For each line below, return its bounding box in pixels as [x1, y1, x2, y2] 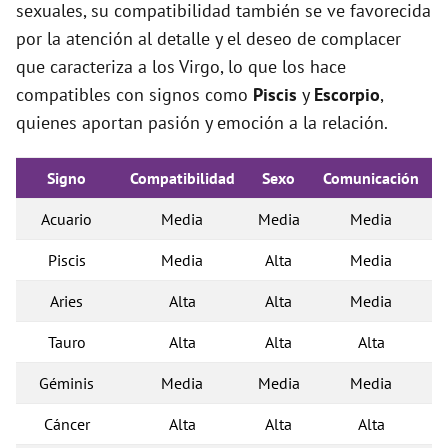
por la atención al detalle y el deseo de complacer [16, 27, 401, 50]
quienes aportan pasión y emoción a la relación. [16, 111, 388, 134]
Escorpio [314, 83, 380, 106]
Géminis [39, 373, 94, 393]
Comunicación [323, 168, 419, 188]
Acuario [41, 209, 92, 229]
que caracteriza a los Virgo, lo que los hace [16, 55, 346, 78]
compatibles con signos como [16, 83, 253, 106]
